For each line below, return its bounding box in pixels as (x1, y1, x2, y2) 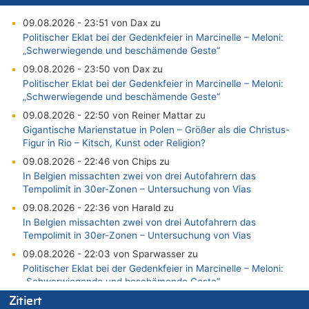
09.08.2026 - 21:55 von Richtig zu (22, 294, 173, 306)
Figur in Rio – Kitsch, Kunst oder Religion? (22, 137, 206, 148)
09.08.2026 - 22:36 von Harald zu (22, 201, 174, 213)
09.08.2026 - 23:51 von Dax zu (22, 17, 161, 28)
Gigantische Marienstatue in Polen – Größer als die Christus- (22, 123, 290, 135)
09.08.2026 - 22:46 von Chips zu (22, 155, 170, 167)
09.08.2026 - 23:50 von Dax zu (22, 63, 163, 74)
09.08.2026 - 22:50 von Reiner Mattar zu (22, 109, 206, 121)
